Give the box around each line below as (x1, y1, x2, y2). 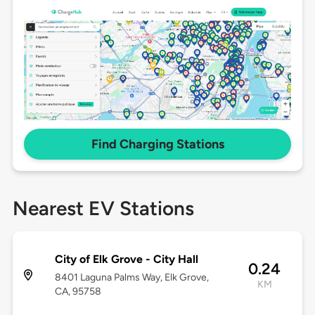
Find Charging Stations (91, 136, 224, 153)
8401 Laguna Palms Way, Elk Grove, (54, 271, 209, 284)
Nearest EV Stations (12, 196, 194, 221)
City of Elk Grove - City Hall (54, 252, 198, 266)
